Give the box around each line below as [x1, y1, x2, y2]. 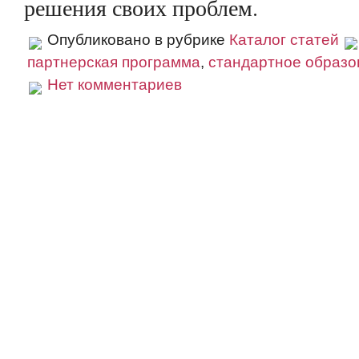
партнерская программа [27, 54, 200, 71]
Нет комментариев [47, 76, 182, 93]
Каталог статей [229, 31, 339, 48]
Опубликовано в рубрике [43, 31, 229, 48]
